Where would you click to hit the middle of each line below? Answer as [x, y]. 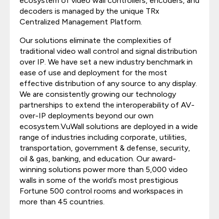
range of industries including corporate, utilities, [103, 137]
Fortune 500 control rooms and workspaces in [101, 191]
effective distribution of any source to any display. [108, 83]
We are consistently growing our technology [98, 94]
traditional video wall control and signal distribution [108, 51]
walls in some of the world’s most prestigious [99, 180]
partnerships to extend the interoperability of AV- [107, 105]
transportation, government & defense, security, [105, 148]
